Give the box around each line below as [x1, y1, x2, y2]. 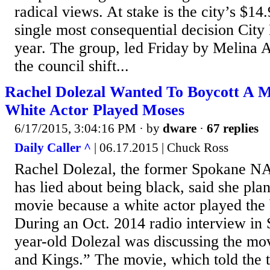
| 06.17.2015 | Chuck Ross [91, 140, 228, 155]
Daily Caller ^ [14, 140, 91, 155]
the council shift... [14, 57, 129, 75]
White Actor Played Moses [5, 101, 184, 119]
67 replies [207, 121, 259, 136]
